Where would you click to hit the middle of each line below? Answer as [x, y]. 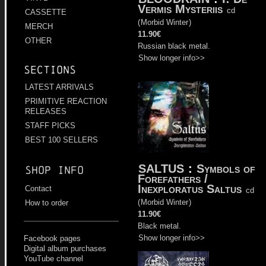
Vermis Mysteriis [180, 9]
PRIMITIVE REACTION [66, 102]
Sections [50, 70]
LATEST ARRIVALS [59, 87]
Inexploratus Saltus [190, 189]
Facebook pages [52, 239]
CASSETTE [46, 12]
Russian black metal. [174, 46]
